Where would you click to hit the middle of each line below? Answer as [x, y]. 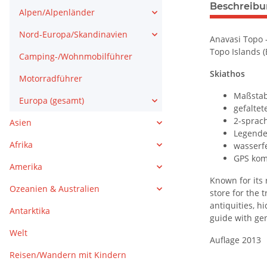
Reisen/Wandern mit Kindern [68, 255]
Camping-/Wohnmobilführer [76, 57]
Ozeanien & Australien [55, 189]
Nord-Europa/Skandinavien [73, 35]
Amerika [26, 167]
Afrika [21, 145]
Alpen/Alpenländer [57, 13]
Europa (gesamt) [52, 101]
